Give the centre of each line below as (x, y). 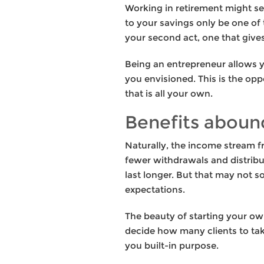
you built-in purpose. (172, 245)
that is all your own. (169, 93)
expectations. (155, 189)
